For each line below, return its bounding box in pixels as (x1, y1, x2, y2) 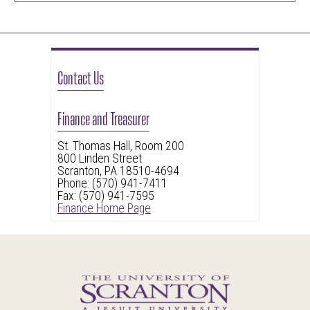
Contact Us (57, 66, 104, 87)
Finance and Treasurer (57, 107, 149, 128)
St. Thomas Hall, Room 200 (57, 139, 184, 154)
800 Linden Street (57, 152, 142, 166)
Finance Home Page (57, 201, 151, 216)
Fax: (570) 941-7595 (57, 189, 154, 203)
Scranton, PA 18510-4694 (57, 164, 179, 179)
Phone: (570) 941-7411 (57, 176, 167, 191)
